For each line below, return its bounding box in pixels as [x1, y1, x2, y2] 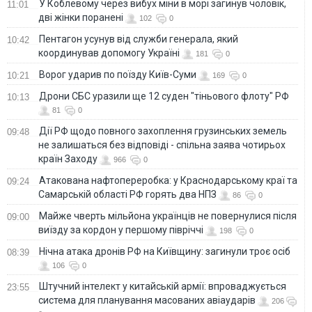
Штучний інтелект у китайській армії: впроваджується [39, 281, 286, 292]
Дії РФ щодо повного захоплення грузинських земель [39, 125, 287, 137]
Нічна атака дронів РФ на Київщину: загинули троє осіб [39, 246, 290, 258]
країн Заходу [38, 153, 97, 165]
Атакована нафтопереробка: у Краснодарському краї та [39, 175, 297, 187]
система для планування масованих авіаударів [38, 295, 256, 306]
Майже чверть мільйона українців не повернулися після [39, 210, 297, 222]
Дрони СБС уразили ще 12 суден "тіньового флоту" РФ [39, 91, 289, 102]
